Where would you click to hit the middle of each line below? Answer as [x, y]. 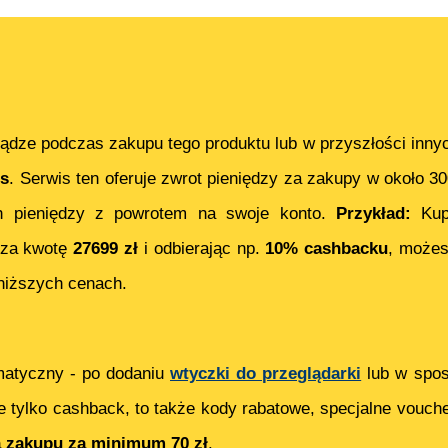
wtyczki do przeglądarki [266, 374]
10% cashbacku [327, 249]
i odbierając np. [202, 249]
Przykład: [378, 214]
